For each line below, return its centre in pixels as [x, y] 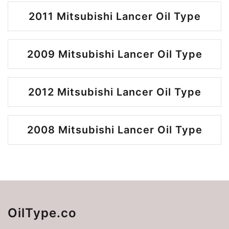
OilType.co [42, 213]
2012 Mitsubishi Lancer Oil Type [114, 92]
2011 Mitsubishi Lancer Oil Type [114, 16]
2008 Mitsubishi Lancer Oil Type [114, 130]
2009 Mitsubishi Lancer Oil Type [114, 54]
